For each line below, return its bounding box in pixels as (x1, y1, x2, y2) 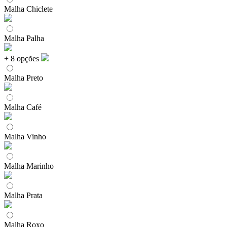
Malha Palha (4, 33, 44, 43)
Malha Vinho (4, 132, 46, 141)
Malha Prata (4, 191, 43, 200)
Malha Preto (4, 73, 43, 82)
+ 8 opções (4, 54, 39, 63)
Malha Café (4, 102, 42, 111)
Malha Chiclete (4, 4, 53, 13)
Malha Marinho (4, 161, 54, 170)
